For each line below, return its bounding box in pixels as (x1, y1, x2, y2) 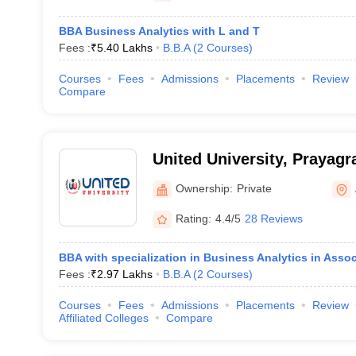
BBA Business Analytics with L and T (58, 25, 260, 37)
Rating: (175, 211, 211, 225)
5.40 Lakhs (96, 41, 153, 54)
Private (236, 181, 272, 195)
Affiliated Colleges (58, 311, 149, 324)
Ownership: (175, 181, 233, 195)
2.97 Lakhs (96, 268, 153, 281)
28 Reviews (244, 211, 303, 225)
